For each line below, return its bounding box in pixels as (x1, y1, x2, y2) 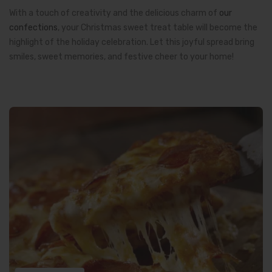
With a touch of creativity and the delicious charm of (9, 7, 219, 18)
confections (9, 22, 58, 33)
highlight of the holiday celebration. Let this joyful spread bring (9, 36, 254, 47)
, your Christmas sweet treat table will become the (58, 22, 257, 33)
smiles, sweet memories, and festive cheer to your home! (9, 51, 234, 62)
